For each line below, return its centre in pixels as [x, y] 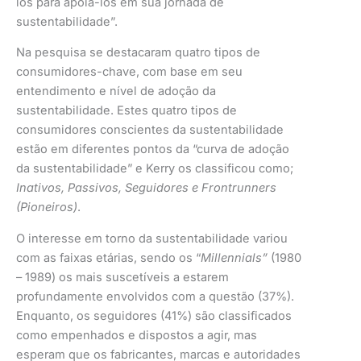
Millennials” [236, 258]
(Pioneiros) [47, 207]
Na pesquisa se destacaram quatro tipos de [138, 53]
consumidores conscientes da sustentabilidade [150, 130]
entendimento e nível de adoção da [116, 91]
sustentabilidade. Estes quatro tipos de [127, 111]
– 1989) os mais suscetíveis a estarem [122, 278]
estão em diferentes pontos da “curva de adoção [153, 149]
